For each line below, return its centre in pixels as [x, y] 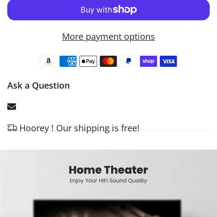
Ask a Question [39, 85]
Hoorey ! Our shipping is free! [79, 128]
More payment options [108, 36]
